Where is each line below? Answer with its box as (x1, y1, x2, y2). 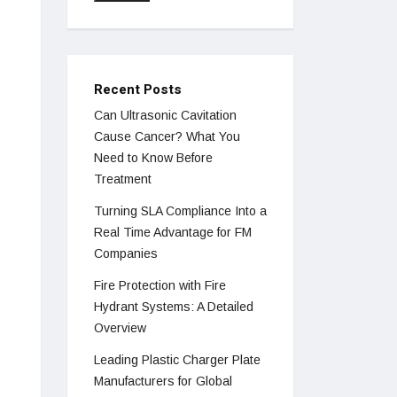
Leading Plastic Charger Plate (94, 353, 261, 368)
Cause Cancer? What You (94, 129, 240, 144)
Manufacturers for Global (94, 374, 232, 389)
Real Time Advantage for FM (94, 225, 252, 240)
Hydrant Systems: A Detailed (94, 300, 253, 315)
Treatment (94, 172, 152, 187)
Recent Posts (94, 80, 182, 100)
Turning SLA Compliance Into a (94, 204, 267, 219)
